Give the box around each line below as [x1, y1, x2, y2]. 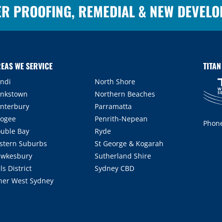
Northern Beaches [95, 89, 156, 99]
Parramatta [95, 102, 132, 111]
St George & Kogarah [95, 139, 164, 148]
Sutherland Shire [95, 151, 152, 161]
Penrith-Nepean [95, 114, 148, 123]
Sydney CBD [95, 164, 135, 173]
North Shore [95, 77, 136, 86]
